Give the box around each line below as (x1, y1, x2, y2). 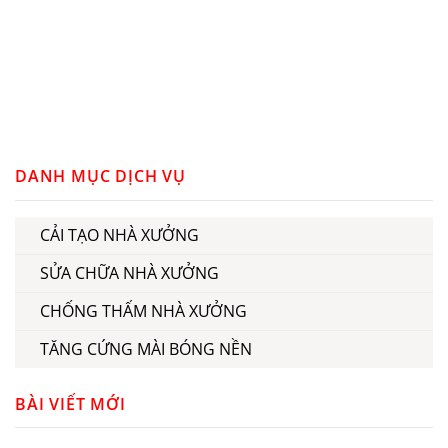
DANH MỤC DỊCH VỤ (15, 165, 186, 188)
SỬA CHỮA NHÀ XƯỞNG (40, 261, 219, 284)
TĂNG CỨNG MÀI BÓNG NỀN (40, 337, 252, 360)
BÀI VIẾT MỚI (15, 392, 126, 415)
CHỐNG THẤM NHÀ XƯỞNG (40, 299, 247, 322)
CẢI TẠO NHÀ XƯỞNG (40, 223, 199, 246)
